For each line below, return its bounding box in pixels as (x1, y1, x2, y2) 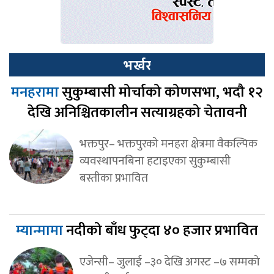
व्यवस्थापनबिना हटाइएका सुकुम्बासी (79, 151, 231, 171)
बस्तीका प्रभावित (79, 168, 148, 188)
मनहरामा (11, 80, 62, 105)
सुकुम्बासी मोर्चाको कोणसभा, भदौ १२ (62, 80, 263, 105)
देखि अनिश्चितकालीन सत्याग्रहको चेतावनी (27, 100, 247, 125)
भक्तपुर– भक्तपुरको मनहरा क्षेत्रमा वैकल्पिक (79, 134, 257, 154)
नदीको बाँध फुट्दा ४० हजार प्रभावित (66, 218, 258, 243)
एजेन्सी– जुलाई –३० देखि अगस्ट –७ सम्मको (79, 252, 260, 272)
